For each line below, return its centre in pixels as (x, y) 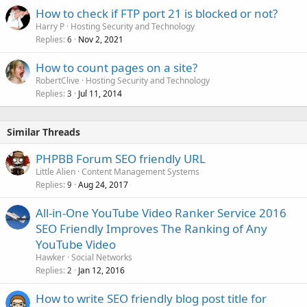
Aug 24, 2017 (103, 185)
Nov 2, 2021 (101, 39)
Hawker (50, 257)
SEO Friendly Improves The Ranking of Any (151, 229)
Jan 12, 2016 (101, 270)
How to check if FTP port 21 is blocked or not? (157, 13)
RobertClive (58, 81)
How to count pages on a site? (116, 67)
